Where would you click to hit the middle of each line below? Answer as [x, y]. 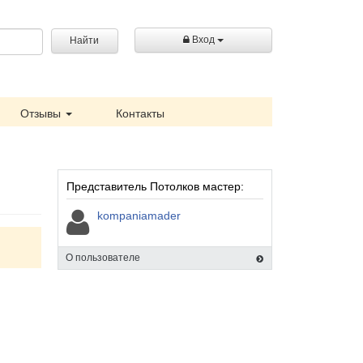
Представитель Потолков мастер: [155, 186]
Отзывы [42, 113]
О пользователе [103, 258]
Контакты [140, 113]
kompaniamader [139, 216]
